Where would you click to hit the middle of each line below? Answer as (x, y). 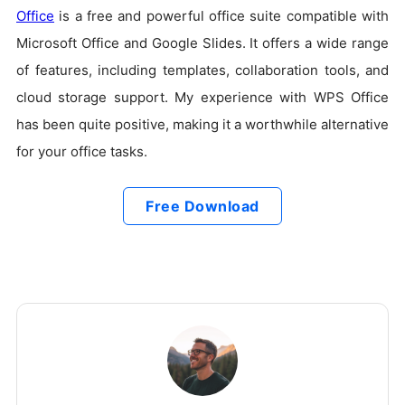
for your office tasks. (82, 152)
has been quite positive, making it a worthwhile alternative (202, 125)
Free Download (202, 207)
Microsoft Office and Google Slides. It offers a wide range (202, 43)
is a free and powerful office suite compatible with (221, 16)
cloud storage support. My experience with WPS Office (202, 98)
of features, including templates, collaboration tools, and (202, 71)
